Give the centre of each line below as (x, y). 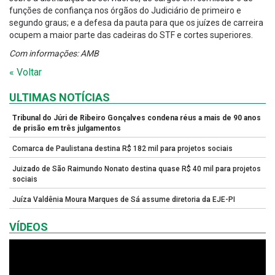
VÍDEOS (29, 227)
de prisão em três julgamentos (67, 129)
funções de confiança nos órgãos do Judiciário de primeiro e (125, 11)
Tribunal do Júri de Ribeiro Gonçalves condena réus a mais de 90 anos (137, 118)
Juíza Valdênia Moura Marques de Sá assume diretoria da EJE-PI (124, 200)
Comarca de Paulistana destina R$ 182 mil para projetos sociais (122, 149)
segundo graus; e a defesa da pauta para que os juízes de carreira (136, 23)
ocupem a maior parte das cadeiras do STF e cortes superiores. (131, 35)
